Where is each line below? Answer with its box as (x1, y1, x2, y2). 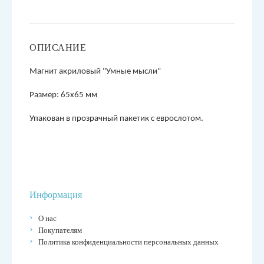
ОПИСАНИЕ (29, 42, 86, 52)
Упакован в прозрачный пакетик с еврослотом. (29, 114, 203, 123)
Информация (29, 190, 82, 200)
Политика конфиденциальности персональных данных (38, 237, 219, 246)
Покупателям (38, 226, 82, 235)
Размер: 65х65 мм (29, 91, 97, 100)
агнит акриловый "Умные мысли (37, 67, 157, 76)
